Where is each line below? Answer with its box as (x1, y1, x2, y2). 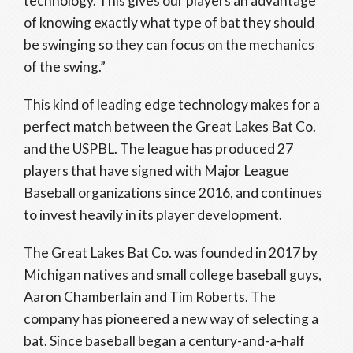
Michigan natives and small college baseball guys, (24, 266, 321, 283)
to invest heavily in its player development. (24, 206, 282, 223)
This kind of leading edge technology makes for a (24, 96, 320, 113)
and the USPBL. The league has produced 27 (24, 140, 293, 157)
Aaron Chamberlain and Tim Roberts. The (24, 288, 276, 305)
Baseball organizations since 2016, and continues (24, 184, 322, 201)
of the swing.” (24, 58, 106, 75)
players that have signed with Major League (24, 162, 289, 179)
